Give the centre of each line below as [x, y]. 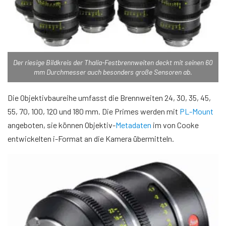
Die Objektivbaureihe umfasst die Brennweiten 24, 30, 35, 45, [109, 97]
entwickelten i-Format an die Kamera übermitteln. [91, 138]
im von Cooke [175, 125]
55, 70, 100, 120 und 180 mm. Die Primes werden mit [94, 111]
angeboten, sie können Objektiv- [62, 125]
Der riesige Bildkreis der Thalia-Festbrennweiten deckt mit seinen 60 [113, 62]
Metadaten [133, 125]
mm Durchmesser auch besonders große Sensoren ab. [113, 72]
